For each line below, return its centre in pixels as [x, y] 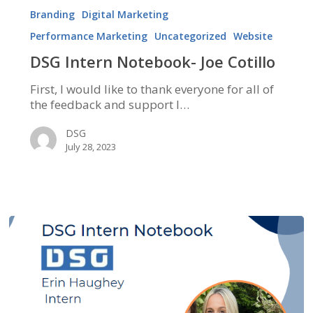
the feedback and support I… [109, 105]
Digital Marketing [125, 15]
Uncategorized [190, 36]
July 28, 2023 [90, 147]
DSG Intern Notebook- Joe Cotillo [152, 62]
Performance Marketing [88, 36]
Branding [52, 15]
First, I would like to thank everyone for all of [152, 89]
